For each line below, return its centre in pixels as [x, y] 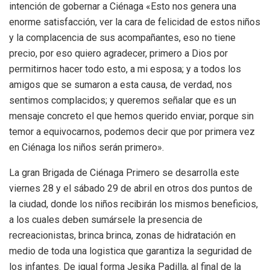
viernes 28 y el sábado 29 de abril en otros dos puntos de [131, 188]
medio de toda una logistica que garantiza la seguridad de [130, 251]
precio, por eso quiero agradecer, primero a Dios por [118, 53]
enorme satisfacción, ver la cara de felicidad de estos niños [135, 22]
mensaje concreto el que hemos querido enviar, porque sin [131, 116]
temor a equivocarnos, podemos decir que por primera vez [132, 131]
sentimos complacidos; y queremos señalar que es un [123, 100]
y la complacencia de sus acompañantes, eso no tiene [122, 37]
